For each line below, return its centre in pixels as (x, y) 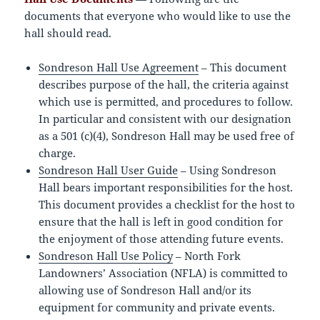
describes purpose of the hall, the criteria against (164, 85)
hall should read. (68, 33)
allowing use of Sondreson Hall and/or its (145, 290)
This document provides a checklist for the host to (167, 205)
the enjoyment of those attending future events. (161, 239)
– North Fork (207, 256)
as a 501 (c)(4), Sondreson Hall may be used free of (167, 136)
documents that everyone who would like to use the (158, 16)
